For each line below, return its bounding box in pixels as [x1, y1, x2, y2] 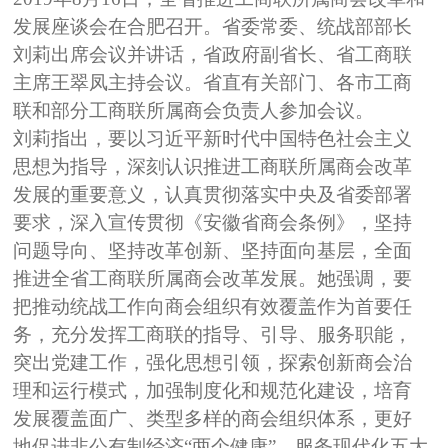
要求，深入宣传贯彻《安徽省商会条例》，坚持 [13, 212, 413, 234]
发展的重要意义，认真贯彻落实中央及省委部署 [13, 184, 413, 206]
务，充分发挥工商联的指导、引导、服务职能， [13, 324, 413, 346]
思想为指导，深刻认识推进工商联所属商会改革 [13, 156, 413, 178]
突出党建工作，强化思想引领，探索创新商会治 [13, 352, 413, 374]
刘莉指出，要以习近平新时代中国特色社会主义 [13, 128, 413, 150]
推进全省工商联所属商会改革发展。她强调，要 [13, 268, 413, 290]
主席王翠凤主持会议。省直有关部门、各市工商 [13, 72, 413, 94]
